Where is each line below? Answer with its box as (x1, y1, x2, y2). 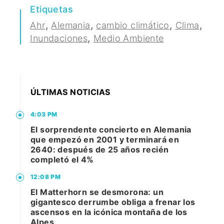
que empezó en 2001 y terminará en (30, 134, 179, 145)
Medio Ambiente (93, 33, 164, 44)
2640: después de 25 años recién (30, 144, 169, 155)
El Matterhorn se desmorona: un (30, 187, 163, 197)
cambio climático (96, 20, 169, 31)
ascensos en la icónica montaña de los (30, 207, 187, 217)
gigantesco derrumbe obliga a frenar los (30, 197, 195, 207)
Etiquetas (30, 4, 73, 15)
